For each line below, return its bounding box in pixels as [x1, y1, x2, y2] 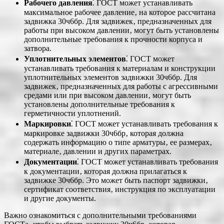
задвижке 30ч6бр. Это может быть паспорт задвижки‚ [24, 176, 208, 185]
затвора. [24, 44, 51, 53]
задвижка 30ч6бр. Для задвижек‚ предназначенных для [24, 17, 211, 26]
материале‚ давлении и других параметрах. [24, 147, 171, 156]
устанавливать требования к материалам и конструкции [24, 64, 215, 73]
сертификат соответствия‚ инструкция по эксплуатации [24, 185, 215, 194]
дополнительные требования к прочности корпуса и [24, 35, 202, 44]
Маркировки [24, 119, 71, 128]
